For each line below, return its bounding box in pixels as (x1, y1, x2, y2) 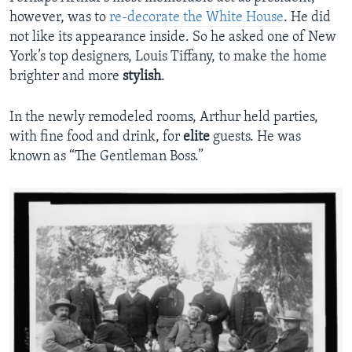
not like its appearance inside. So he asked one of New (9, 29, 336, 45)
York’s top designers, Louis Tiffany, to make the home (9, 49, 327, 64)
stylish (123, 68, 161, 84)
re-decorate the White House (109, 9, 284, 25)
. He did (284, 9, 331, 25)
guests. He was (213, 129, 301, 145)
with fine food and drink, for (9, 129, 183, 145)
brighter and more (9, 68, 123, 84)
